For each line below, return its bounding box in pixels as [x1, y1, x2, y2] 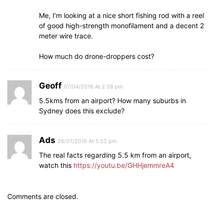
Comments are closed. [7, 192, 78, 200]
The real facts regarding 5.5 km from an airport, [39, 151, 191, 159]
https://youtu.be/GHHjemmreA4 [73, 161, 174, 169]
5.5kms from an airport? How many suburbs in [39, 96, 186, 105]
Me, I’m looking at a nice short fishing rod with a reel [39, 11, 204, 19]
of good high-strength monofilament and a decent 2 [39, 21, 204, 30]
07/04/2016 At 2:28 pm [64, 83, 123, 90]
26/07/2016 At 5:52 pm [57, 138, 117, 145]
